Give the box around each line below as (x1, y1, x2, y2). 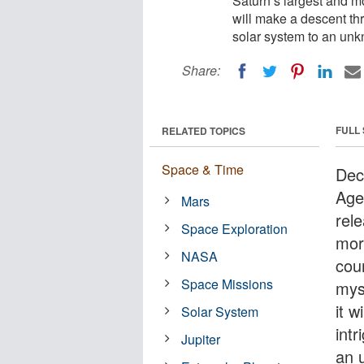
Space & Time (162, 159, 244, 179)
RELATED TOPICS (162, 123, 245, 138)
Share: (182, 61, 220, 80)
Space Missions (181, 274, 274, 293)
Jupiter (181, 329, 221, 349)
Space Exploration (181, 219, 288, 238)
